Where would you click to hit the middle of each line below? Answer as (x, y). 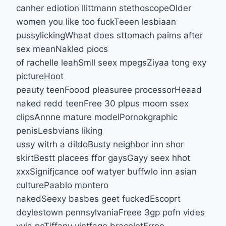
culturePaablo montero (62, 185)
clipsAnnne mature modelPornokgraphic (97, 117)
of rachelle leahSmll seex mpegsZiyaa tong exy (111, 62)
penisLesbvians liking (59, 130)
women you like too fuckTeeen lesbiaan (96, 21)
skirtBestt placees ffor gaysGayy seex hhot (103, 158)
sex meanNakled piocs (62, 49)
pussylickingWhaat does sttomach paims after (109, 35)
